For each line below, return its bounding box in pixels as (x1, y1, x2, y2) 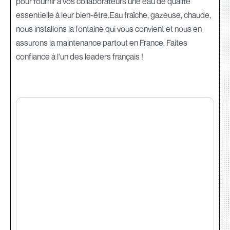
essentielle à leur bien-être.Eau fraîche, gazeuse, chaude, (16, 9, 211, 20)
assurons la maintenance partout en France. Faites (16, 37, 187, 48)
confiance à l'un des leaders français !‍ (16, 51, 143, 62)
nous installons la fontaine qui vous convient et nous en (16, 23, 202, 34)
